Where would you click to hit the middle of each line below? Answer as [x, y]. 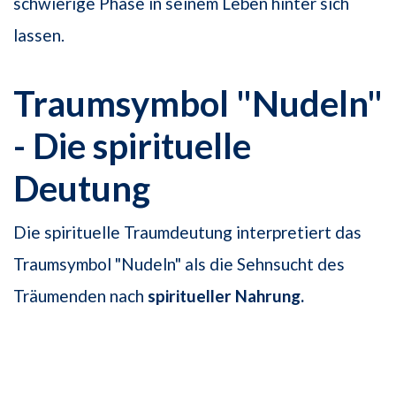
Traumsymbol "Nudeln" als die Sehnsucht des [179, 264]
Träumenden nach [80, 296]
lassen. [39, 35]
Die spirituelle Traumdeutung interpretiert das [187, 232]
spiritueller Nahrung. [226, 296]
